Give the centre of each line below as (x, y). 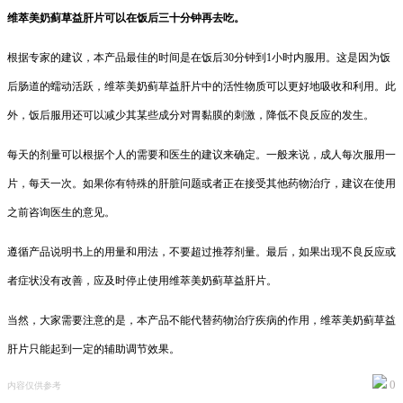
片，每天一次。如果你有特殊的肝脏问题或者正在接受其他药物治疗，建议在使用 (201, 183)
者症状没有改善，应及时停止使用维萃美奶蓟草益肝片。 (142, 280)
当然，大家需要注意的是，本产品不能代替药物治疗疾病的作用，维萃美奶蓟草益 (201, 320)
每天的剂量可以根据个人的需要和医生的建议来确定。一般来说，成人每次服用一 (201, 154)
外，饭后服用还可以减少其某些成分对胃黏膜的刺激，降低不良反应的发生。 (191, 115)
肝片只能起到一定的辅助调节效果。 (94, 349)
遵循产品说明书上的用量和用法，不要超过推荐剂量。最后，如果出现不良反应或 (201, 251)
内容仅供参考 (34, 385)
